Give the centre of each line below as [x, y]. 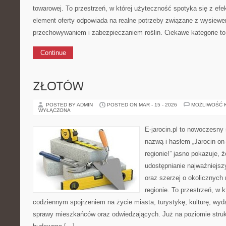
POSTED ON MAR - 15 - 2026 [142, 105]
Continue [53, 53]
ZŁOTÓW [58, 87]
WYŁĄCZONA [54, 110]
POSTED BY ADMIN [70, 105]
